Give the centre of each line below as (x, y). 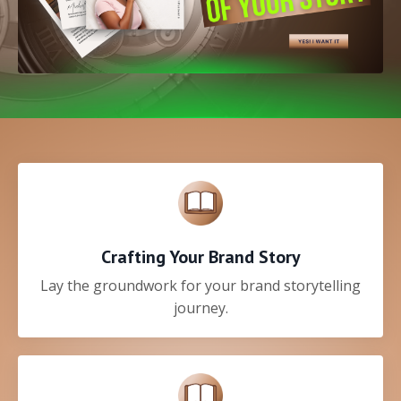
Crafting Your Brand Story (200, 257)
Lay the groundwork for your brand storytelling (200, 286)
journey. (200, 308)
